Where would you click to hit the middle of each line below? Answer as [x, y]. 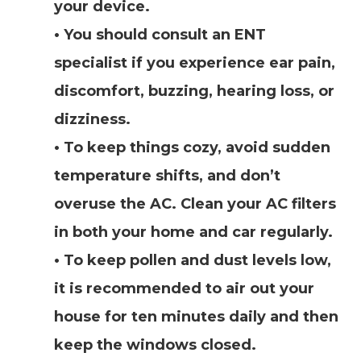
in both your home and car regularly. [193, 232]
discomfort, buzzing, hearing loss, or [194, 91]
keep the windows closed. [155, 345]
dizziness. [92, 119]
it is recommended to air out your [184, 288]
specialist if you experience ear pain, [194, 63]
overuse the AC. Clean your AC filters [195, 204]
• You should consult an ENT [160, 35]
